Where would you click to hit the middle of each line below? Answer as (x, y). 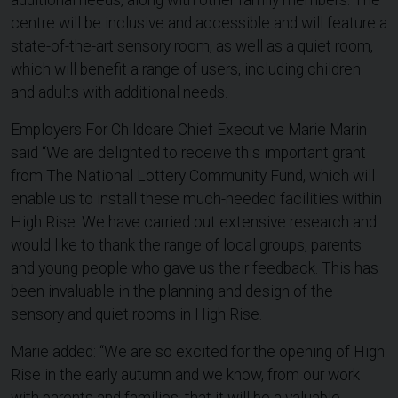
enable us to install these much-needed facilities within (196, 199)
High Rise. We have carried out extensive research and (194, 223)
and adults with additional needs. (119, 93)
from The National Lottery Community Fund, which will (193, 176)
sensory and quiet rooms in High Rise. (136, 315)
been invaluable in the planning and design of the (172, 292)
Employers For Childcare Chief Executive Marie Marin (189, 130)
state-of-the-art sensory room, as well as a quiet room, (192, 47)
